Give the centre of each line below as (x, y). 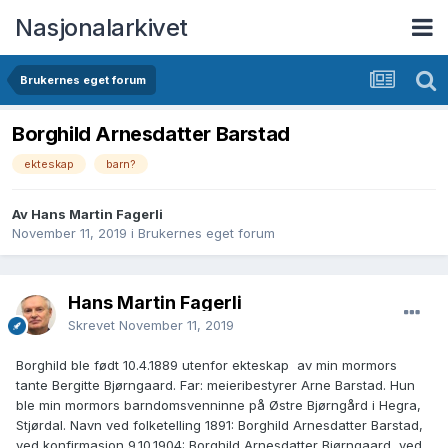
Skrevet (93, 325)
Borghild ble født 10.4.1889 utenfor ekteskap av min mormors (206, 365)
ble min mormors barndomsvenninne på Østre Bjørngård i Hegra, (218, 405)
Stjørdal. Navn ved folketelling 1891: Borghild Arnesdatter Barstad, (219, 425)
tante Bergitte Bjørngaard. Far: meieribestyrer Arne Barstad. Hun (215, 385)
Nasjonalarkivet (101, 27)
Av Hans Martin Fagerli (87, 214)
